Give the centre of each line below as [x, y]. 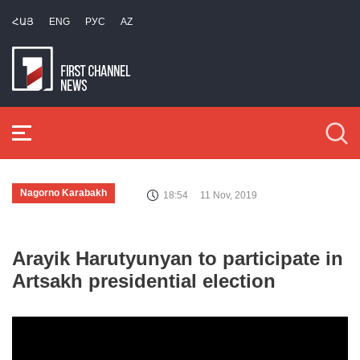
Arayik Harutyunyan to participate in [178, 258]
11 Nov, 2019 [229, 195]
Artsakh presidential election [144, 281]
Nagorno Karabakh [63, 193]
